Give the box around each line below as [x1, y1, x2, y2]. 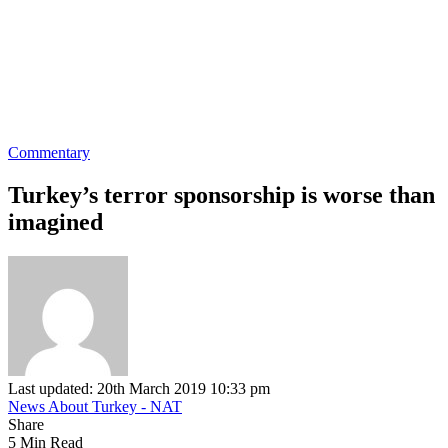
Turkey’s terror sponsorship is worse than [8, 181, 435, 208]
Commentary [8, 144, 90, 161]
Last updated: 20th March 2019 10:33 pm [8, 379, 270, 397]
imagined [8, 208, 103, 235]
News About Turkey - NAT [8, 397, 182, 415]
